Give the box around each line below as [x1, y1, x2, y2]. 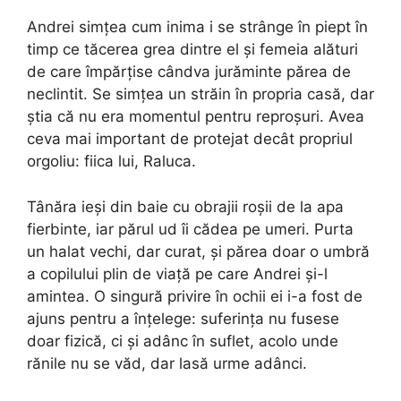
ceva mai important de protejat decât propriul [27, 130, 353, 148]
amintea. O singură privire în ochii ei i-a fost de [27, 286, 363, 305]
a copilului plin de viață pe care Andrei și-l [27, 264, 328, 283]
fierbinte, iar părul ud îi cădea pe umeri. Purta [27, 219, 354, 238]
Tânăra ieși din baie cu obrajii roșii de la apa [27, 197, 344, 216]
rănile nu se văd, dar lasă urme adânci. [27, 354, 307, 372]
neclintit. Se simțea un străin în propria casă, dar [27, 85, 374, 103]
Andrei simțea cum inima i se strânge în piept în [27, 18, 368, 36]
